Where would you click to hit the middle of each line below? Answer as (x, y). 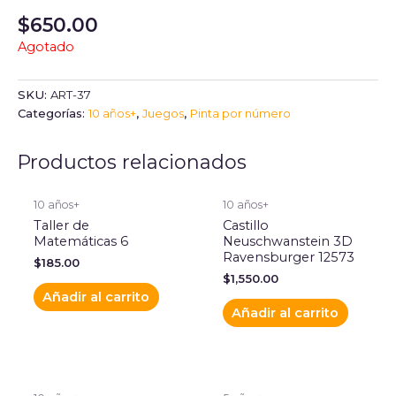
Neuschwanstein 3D (287, 241)
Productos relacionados (132, 161)
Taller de (61, 225)
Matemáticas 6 (80, 241)
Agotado (46, 47)
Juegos (163, 114)
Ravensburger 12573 (288, 257)
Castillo (245, 225)
